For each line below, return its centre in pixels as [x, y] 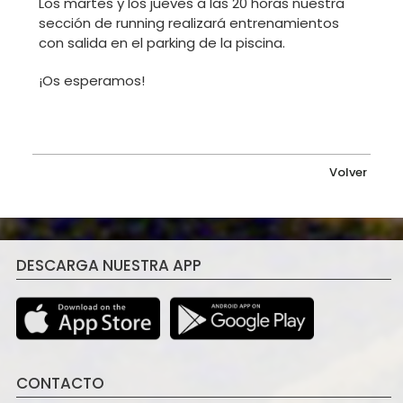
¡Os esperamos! [92, 81]
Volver [349, 172]
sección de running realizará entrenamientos [189, 23]
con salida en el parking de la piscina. [162, 43]
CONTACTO [60, 384]
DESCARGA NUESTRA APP [108, 265]
